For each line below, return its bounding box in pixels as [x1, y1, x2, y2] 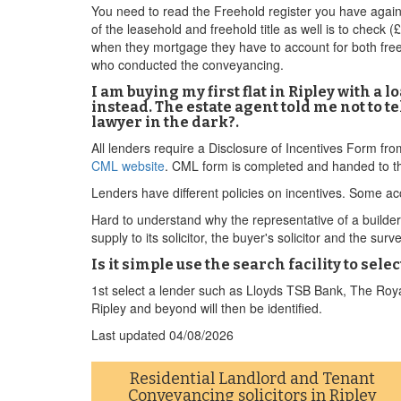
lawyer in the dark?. [91, 114, 239, 131]
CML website [91, 157, 165, 175]
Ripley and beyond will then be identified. [91, 299, 322, 317]
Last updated [91, 326, 169, 344]
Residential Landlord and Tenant [130, 369, 375, 388]
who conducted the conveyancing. [91, 55, 284, 73]
